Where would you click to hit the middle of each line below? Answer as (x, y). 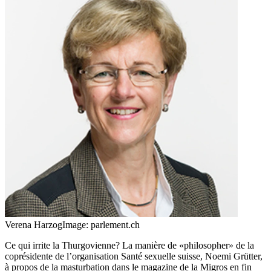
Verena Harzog (34, 224)
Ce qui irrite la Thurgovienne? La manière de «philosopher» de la (129, 245)
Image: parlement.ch (101, 224)
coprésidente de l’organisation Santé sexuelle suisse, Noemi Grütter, (134, 256)
